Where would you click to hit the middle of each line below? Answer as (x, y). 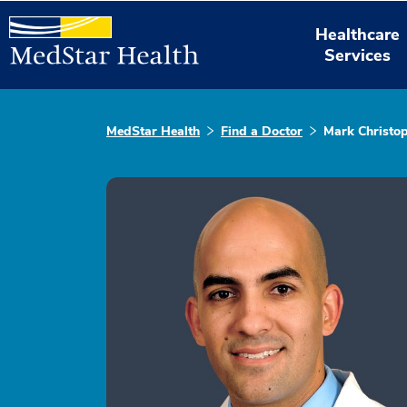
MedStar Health (153, 131)
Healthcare (358, 34)
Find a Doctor (262, 131)
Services (358, 55)
